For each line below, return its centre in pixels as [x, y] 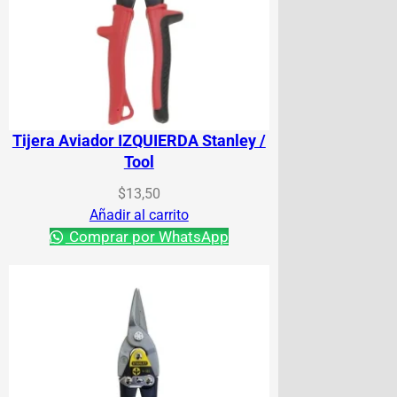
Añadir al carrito [139, 215]
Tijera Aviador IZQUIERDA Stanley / [139, 141]
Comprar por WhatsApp [147, 237]
